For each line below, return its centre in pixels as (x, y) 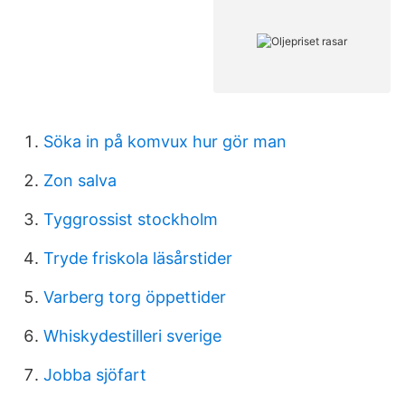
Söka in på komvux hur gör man (165, 141)
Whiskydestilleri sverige (132, 336)
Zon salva (80, 180)
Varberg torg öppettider (135, 297)
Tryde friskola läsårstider (138, 258)
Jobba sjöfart (95, 375)
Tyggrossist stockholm (131, 219)
